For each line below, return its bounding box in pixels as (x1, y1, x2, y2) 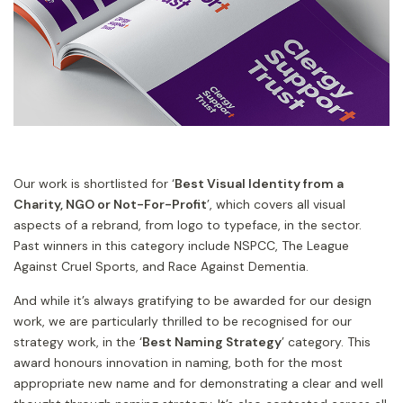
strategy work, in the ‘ (13, 333, 142, 350)
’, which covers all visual (207, 195, 345, 212)
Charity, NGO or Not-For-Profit (13, 195, 207, 212)
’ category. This (282, 333, 371, 350)
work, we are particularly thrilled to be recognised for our (13, 312, 352, 329)
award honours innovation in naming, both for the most (13, 354, 343, 371)
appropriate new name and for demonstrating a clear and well (13, 374, 383, 391)
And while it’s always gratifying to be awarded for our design (13, 291, 372, 309)
